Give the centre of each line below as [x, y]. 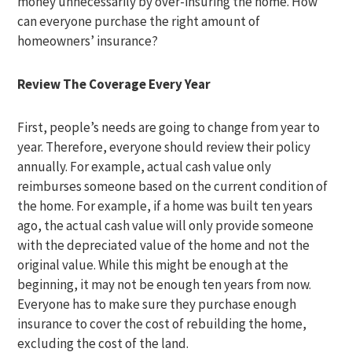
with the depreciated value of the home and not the [164, 245]
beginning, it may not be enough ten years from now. [165, 284]
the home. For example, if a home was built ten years [165, 206]
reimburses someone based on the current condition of [173, 186]
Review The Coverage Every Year [114, 84]
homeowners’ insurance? [88, 41]
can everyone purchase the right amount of [139, 21]
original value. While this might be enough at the [153, 265]
